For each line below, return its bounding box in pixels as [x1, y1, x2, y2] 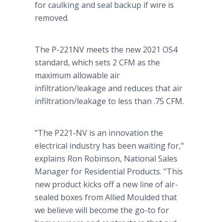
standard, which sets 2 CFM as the [35, 57, 160, 68]
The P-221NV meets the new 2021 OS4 [35, 44, 177, 55]
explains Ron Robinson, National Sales [35, 153, 177, 164]
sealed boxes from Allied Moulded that [35, 192, 177, 203]
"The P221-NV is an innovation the [35, 127, 163, 138]
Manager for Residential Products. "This [35, 166, 183, 177]
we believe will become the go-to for [35, 205, 169, 216]
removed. [35, 12, 69, 23]
